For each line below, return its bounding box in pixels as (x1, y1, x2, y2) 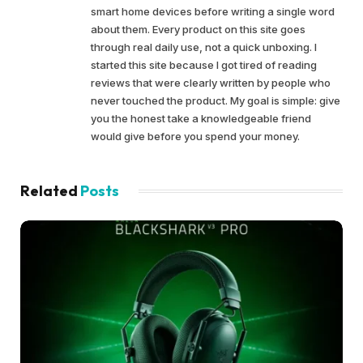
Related (20, 181, 80, 200)
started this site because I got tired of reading (91, 58, 317, 71)
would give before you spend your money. (91, 129, 300, 143)
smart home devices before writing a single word (91, 4, 335, 18)
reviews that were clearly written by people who (91, 75, 331, 89)
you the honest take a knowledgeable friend (91, 111, 311, 125)
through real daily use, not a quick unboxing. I (91, 40, 317, 53)
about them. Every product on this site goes (91, 22, 305, 36)
